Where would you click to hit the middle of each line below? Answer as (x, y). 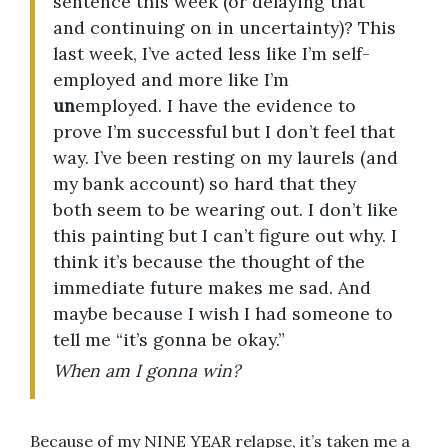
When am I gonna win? (146, 371)
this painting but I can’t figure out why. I (224, 236)
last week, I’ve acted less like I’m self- (211, 54)
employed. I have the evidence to (215, 106)
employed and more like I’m (170, 80)
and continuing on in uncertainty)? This (224, 28)
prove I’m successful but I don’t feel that (223, 132)
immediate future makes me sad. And (211, 288)
